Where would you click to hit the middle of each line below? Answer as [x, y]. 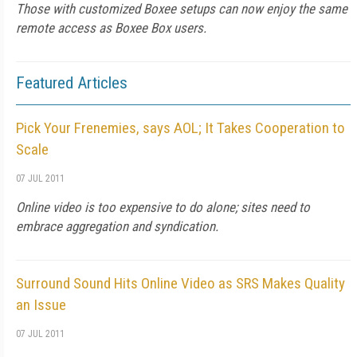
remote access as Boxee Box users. [111, 28]
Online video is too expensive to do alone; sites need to [163, 207]
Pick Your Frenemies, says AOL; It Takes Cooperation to [180, 128]
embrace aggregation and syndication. [117, 226]
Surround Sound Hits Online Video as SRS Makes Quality [180, 283]
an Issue [41, 305]
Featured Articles [72, 83]
